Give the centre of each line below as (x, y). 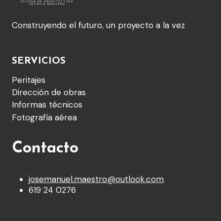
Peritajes (29, 80)
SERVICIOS (39, 61)
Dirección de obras (49, 92)
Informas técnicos (47, 105)
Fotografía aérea (44, 117)
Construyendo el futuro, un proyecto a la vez (98, 25)
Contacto (45, 148)
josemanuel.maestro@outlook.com (96, 179)
